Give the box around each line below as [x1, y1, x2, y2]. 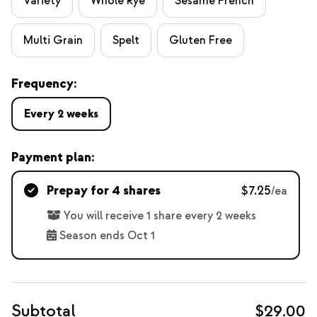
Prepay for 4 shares [47, 183, 161, 199]
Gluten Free [169, 33, 232, 47]
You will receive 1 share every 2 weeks [64, 209, 256, 223]
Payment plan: [11, 149, 94, 166]
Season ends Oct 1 [59, 229, 155, 243]
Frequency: [11, 76, 76, 92]
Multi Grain [23, 33, 83, 47]
